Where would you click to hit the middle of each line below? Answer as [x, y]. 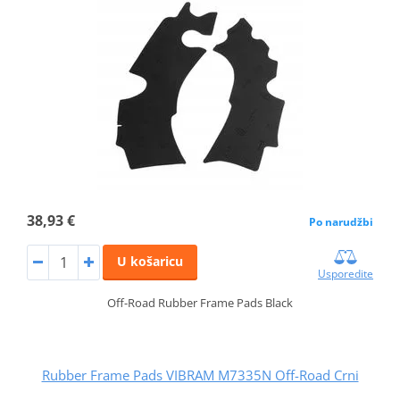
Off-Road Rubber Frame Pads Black [200, 302]
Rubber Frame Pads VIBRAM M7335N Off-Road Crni [200, 375]
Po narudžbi [342, 221]
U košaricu [150, 261]
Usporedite [346, 273]
